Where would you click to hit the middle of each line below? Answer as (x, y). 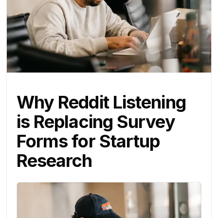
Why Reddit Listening (101, 102)
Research (54, 161)
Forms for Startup (88, 141)
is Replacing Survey (96, 122)
